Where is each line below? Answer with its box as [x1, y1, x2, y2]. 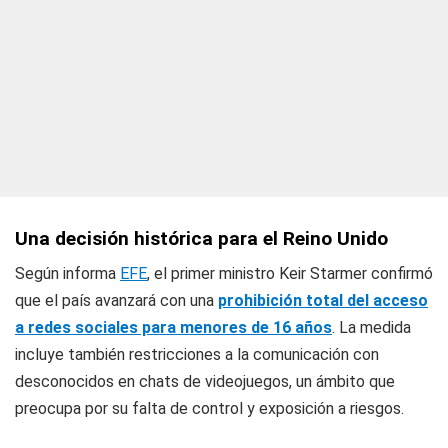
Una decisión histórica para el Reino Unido [15, 227, 388, 250]
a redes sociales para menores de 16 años [15, 318, 332, 337]
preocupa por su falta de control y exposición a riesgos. [15, 399, 404, 418]
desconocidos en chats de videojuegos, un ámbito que [15, 372, 395, 391]
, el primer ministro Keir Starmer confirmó [147, 264, 433, 283]
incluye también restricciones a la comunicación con [15, 345, 379, 364]
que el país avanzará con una [15, 291, 218, 310]
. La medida [332, 318, 411, 337]
